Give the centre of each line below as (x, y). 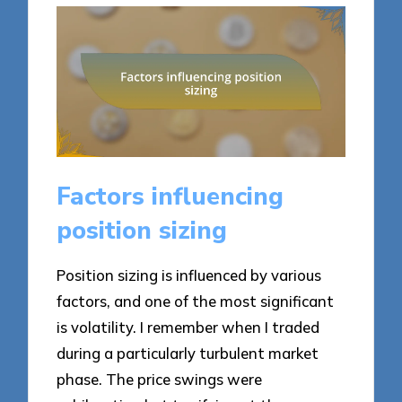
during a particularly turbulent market (188, 353)
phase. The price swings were (160, 379)
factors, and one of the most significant (196, 301)
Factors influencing (170, 197)
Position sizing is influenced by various (189, 275)
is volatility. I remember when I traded (188, 327)
